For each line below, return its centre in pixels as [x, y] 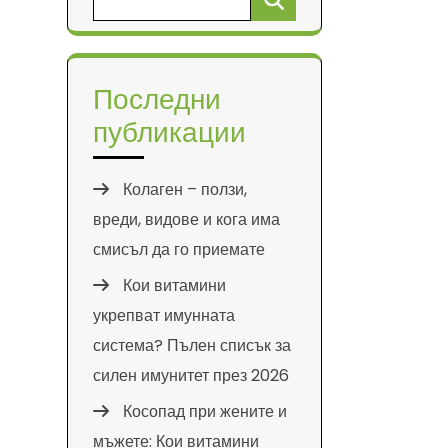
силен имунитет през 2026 [191, 375]
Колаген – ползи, [185, 189]
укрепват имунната [164, 315]
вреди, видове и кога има [186, 219]
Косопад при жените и [205, 411]
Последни [157, 99]
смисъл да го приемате [179, 249]
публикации [169, 132]
